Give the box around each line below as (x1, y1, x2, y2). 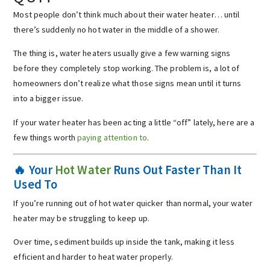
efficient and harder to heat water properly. (13, 251, 173, 262)
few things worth (13, 131, 78, 143)
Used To (13, 177, 58, 193)
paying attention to (77, 131, 147, 143)
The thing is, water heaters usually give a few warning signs (13, 48, 231, 59)
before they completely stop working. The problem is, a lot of (13, 63, 240, 74)
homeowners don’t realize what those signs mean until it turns (13, 78, 242, 89)
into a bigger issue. (13, 93, 84, 104)
